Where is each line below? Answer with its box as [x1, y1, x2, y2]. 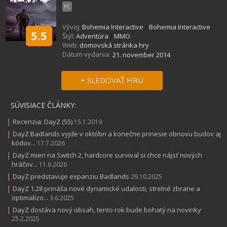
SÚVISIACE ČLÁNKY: [11, 100, 76, 110]
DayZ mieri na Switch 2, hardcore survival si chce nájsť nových [13, 150, 202, 160]
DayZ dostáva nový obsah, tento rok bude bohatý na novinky [13, 205, 201, 214]
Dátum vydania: [62, 49, 110, 59]
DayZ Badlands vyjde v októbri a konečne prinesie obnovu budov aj [13, 129, 221, 138]
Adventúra [76, 31, 108, 41]
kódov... [12, 138, 35, 147]
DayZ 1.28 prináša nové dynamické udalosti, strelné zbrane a [13, 183, 200, 193]
